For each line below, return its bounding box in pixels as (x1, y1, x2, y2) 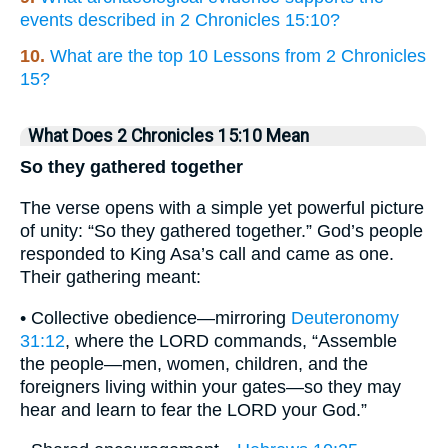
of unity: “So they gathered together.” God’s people (20, 220, 423, 241)
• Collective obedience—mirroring (20, 307, 291, 328)
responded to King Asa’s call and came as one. (20, 243, 394, 264)
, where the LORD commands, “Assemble (65, 330, 397, 351)
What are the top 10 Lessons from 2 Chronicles (50, 46, 426, 67)
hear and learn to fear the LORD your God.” (20, 399, 367, 420)
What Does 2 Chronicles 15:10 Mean (28, 126, 309, 147)
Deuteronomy (291, 307, 399, 328)
